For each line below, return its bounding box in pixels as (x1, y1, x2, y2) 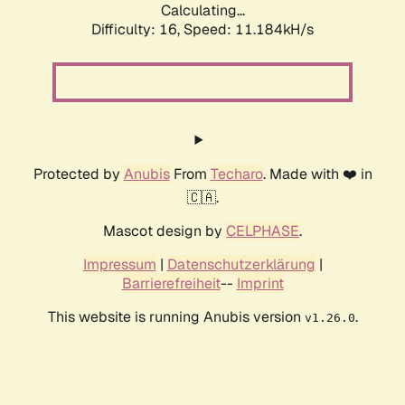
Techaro (210, 165, 263, 184)
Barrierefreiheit (121, 274, 221, 294)
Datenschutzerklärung (166, 255, 316, 275)
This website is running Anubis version (47, 307, 305, 327)
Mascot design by (103, 221, 226, 241)
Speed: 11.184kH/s (184, 20, 314, 40)
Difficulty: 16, (91, 20, 184, 40)
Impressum (82, 255, 156, 275)
